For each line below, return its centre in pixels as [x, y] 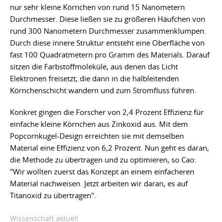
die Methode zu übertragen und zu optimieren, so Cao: [103, 160]
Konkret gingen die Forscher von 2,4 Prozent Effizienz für [107, 112]
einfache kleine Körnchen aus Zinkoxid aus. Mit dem [99, 124]
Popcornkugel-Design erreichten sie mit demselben [97, 136]
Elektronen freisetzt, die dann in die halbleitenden [94, 79]
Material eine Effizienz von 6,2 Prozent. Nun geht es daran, [110, 148]
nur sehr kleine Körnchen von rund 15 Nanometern [97, 7]
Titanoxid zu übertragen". [53, 195]
